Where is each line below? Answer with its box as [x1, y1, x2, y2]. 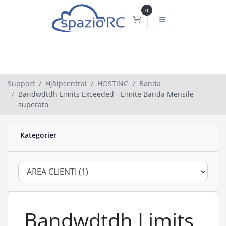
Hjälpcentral [45, 79, 87, 88]
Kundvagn [140, 14, 175, 24]
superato [18, 100, 48, 109]
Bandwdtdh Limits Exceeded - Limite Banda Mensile [18, 89, 194, 99]
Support [8, 79, 35, 88]
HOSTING [97, 79, 129, 88]
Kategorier [16, 130, 56, 140]
